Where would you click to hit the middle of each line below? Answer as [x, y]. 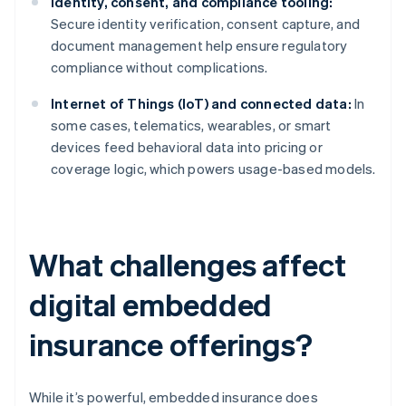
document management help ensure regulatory [199, 46]
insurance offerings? [171, 344]
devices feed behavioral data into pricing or [187, 147]
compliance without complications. [159, 68]
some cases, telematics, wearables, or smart [191, 126]
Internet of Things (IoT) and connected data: [201, 104]
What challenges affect [188, 265]
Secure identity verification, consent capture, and [206, 24]
